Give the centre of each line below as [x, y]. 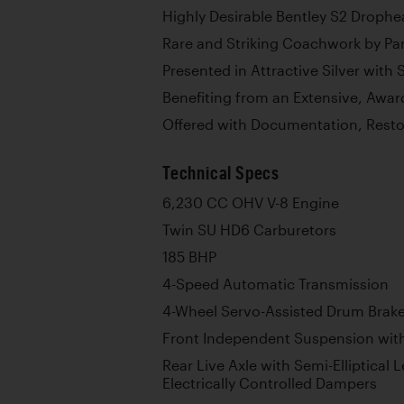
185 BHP [189, 257]
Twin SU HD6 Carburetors [249, 230]
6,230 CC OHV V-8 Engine [251, 202]
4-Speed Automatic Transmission [275, 284]
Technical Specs [221, 172]
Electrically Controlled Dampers [270, 383]
